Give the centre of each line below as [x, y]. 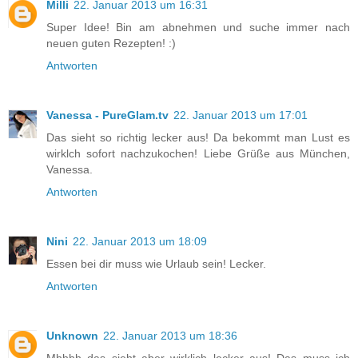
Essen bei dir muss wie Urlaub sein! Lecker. [156, 263]
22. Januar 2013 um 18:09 [140, 241]
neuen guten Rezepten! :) [111, 43]
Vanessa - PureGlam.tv [107, 115]
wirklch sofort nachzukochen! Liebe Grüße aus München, [198, 153]
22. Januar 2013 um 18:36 [170, 335]
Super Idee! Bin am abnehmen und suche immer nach [198, 27]
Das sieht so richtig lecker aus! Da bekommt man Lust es [198, 137]
